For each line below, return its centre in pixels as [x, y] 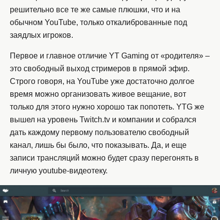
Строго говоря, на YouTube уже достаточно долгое [102, 82]
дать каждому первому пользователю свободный [99, 133]
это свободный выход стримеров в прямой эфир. [100, 69]
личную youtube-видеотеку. [59, 171]
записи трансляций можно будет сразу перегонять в [104, 158]
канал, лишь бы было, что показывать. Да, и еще [98, 145]
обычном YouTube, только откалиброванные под [98, 23]
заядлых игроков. [41, 35]
